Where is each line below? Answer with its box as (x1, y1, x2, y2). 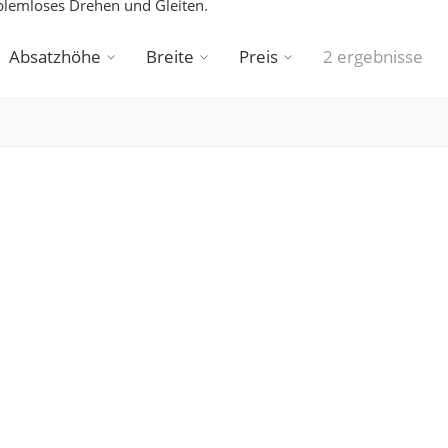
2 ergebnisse (323, 45, 423, 68)
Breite (146, 45, 194, 68)
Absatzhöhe (9, 45, 101, 68)
